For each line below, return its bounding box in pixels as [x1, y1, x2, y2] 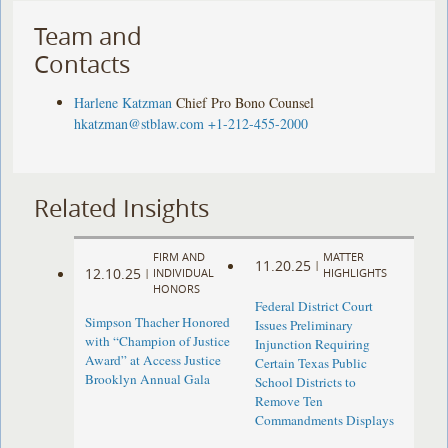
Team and [34, 19, 143, 52]
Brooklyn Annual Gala [85, 370, 211, 389]
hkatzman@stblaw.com [74, 113, 205, 133]
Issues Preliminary [254, 316, 353, 335]
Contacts [34, 47, 131, 80]
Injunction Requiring [254, 335, 370, 354]
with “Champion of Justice [85, 332, 231, 351]
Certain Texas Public [254, 354, 367, 373]
